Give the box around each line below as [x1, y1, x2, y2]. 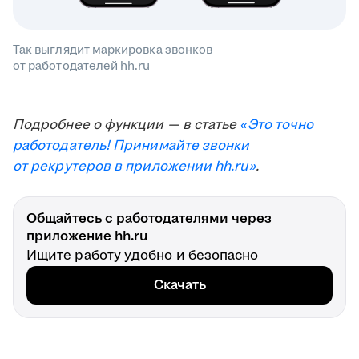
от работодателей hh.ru [13, 57, 151, 75]
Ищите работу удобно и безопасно [26, 245, 259, 265]
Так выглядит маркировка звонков [13, 41, 213, 58]
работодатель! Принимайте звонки [13, 135, 250, 155]
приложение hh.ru [26, 226, 147, 246]
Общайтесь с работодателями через [26, 208, 272, 228]
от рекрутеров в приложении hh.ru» [13, 156, 256, 176]
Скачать [153, 275, 206, 295]
